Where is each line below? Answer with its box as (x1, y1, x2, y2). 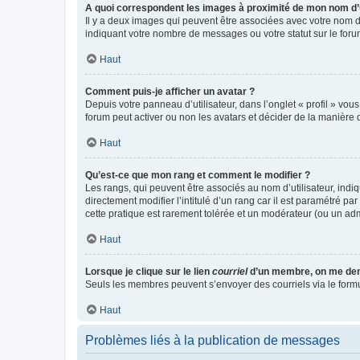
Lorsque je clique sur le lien (85, 265, 212, 277)
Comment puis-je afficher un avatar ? (85, 85, 255, 97)
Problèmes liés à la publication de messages (85, 333, 340, 347)
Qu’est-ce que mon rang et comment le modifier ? (85, 169, 310, 181)
